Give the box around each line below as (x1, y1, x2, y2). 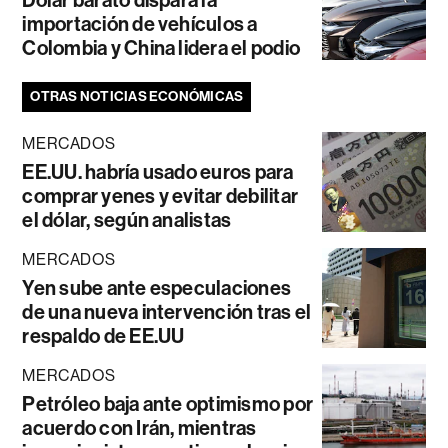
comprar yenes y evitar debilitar (22, 184, 299, 209)
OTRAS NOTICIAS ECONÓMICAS (30, 88, 244, 106)
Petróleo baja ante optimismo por (22, 392, 314, 417)
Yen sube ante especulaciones (22, 276, 292, 301)
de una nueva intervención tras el (22, 300, 312, 325)
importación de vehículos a (22, 12, 258, 37)
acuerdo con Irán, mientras (22, 416, 257, 441)
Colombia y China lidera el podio (22, 36, 301, 61)
